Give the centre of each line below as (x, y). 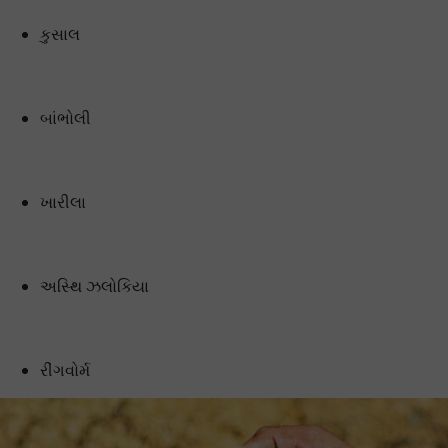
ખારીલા (63, 202)
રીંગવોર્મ (65, 370)
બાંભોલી (65, 118)
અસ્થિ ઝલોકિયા (94, 286)
